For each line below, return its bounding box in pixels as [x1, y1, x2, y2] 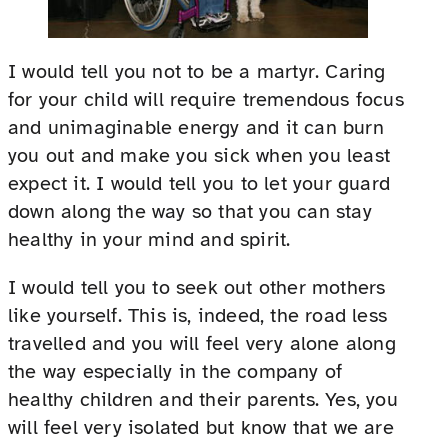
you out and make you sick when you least [8, 143, 391, 169]
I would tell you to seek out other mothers [8, 275, 386, 301]
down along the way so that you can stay [8, 199, 372, 225]
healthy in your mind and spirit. [8, 227, 291, 253]
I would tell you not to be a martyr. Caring [8, 59, 386, 85]
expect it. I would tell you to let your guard [8, 171, 391, 197]
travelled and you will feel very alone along [8, 331, 396, 357]
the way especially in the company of [8, 359, 343, 385]
